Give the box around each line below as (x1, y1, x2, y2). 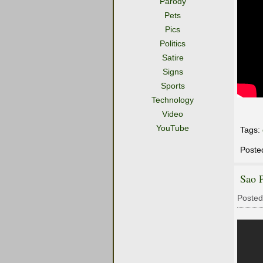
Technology (151, 95, 194, 104)
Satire (161, 53, 184, 62)
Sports (160, 81, 185, 90)
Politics (160, 39, 186, 48)
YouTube (156, 123, 189, 133)
